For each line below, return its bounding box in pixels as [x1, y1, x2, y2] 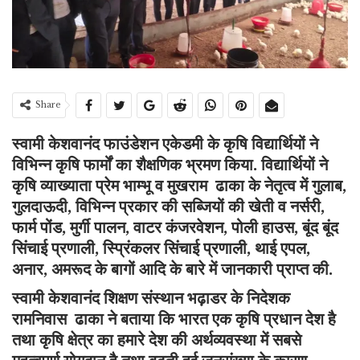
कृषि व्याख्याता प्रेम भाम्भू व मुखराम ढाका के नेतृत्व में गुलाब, [12, 176, 346, 196]
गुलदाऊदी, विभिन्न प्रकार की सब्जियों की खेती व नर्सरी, [12, 197, 325, 217]
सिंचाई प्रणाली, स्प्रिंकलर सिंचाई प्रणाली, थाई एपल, [12, 239, 310, 259]
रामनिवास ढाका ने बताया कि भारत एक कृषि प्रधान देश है [12, 309, 336, 329]
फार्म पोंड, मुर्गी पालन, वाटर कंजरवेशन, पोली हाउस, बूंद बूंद [12, 218, 338, 238]
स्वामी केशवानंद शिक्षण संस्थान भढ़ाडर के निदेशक [12, 288, 290, 309]
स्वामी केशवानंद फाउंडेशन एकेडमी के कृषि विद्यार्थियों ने [12, 134, 318, 154]
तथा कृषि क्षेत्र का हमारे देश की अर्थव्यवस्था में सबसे [12, 330, 301, 350]
